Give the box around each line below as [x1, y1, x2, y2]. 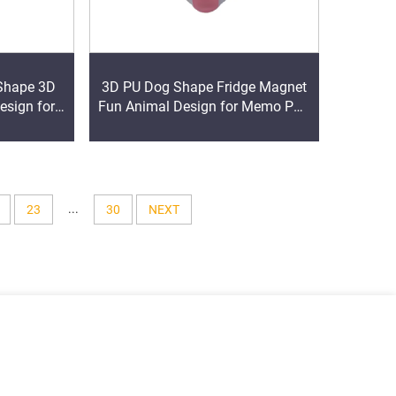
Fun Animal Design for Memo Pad [98, 98, 310, 116]
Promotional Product [139, 118, 269, 135]
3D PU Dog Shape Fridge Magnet [101, 79, 307, 96]
